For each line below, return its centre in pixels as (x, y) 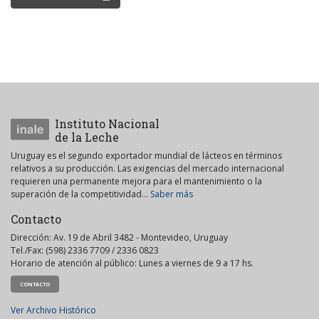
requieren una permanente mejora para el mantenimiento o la (136, 181)
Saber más (172, 194)
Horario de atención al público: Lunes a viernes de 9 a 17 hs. (132, 263)
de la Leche (87, 137)
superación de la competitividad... (80, 194)
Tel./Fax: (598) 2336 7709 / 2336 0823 (85, 250)
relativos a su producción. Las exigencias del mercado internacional (147, 168)
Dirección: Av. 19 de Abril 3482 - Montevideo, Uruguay (119, 237)
